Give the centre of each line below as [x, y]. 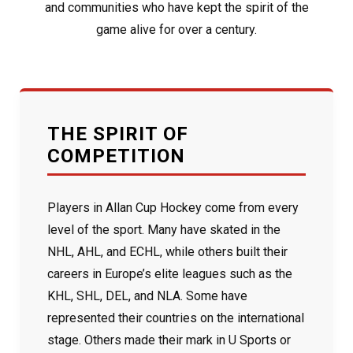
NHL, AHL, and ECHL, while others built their [167, 252]
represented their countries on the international [176, 318]
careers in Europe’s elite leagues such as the [170, 274]
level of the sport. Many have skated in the [164, 230]
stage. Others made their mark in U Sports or [169, 340]
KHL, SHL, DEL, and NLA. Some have [147, 296]
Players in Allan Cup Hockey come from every [173, 208]
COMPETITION [116, 156]
